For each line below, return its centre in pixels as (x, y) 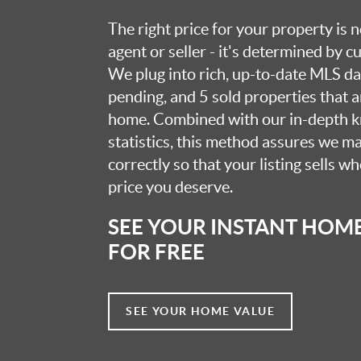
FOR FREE (157, 251)
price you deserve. (171, 187)
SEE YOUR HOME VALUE (200, 311)
